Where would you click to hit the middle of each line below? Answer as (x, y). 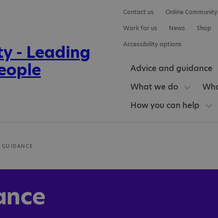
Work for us (140, 28)
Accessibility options (152, 44)
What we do (154, 87)
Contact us (138, 12)
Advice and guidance (171, 68)
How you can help (165, 105)
